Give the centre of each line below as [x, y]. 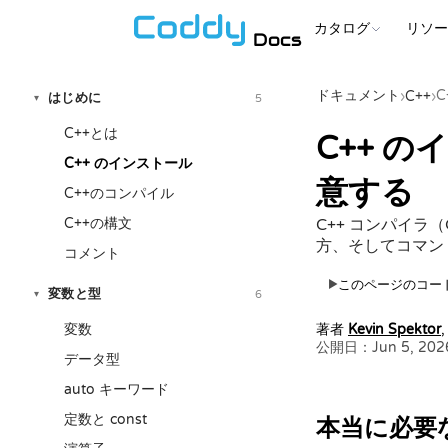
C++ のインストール [128, 163]
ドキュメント [358, 95]
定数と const [105, 419]
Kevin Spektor [394, 330]
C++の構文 [98, 223]
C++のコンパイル [119, 193]
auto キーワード [116, 389]
